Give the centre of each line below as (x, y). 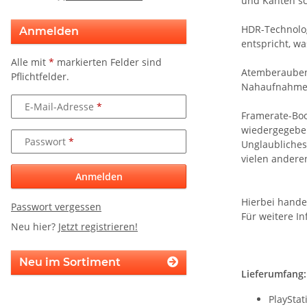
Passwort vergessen (56, 207)
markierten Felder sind (108, 62)
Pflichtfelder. (40, 77)
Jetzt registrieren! (98, 227)
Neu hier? (35, 227)
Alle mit (30, 62)
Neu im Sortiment (70, 262)
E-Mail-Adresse (61, 106)
